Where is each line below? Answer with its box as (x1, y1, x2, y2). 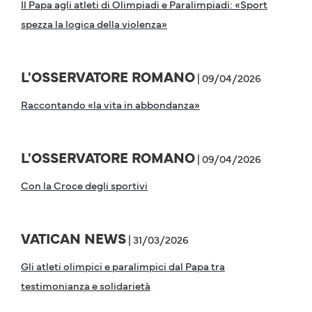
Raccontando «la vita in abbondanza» (21, 97, 200, 112)
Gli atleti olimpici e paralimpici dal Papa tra (21, 258, 225, 274)
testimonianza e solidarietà (21, 278, 150, 293)
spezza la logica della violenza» (21, 16, 167, 31)
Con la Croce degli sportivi (21, 178, 148, 193)
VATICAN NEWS (21, 228, 126, 249)
